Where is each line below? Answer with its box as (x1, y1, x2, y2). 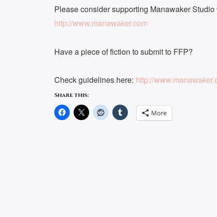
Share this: (54, 91, 89, 99)
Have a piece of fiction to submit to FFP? (54, 46, 193, 57)
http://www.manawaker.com (54, 17, 148, 29)
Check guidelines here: (54, 74, 136, 85)
